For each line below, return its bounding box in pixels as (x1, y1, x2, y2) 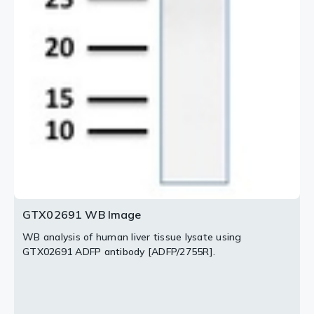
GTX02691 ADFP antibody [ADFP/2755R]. (22, 245, 215, 258)
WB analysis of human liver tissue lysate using (22, 230, 242, 243)
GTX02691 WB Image (22, 207, 142, 221)
